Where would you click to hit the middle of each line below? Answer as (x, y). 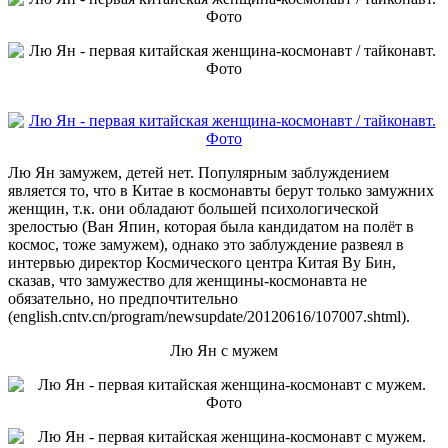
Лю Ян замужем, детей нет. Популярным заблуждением (198, 172)
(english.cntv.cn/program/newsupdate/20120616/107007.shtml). (209, 316)
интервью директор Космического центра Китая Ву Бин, (202, 262)
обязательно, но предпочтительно (123, 298)
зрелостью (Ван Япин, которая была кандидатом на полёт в (211, 226)
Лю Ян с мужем (224, 350)
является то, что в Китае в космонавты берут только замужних (221, 190)
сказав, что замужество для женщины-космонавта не (187, 280)
